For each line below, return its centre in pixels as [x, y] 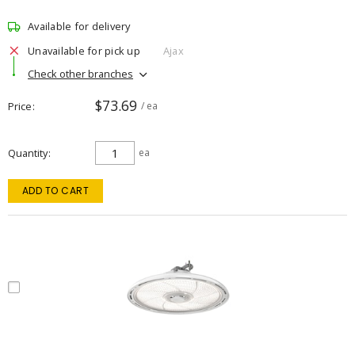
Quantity [28, 153]
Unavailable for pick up [84, 50]
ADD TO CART [55, 191]
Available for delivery [79, 26]
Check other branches [80, 73]
